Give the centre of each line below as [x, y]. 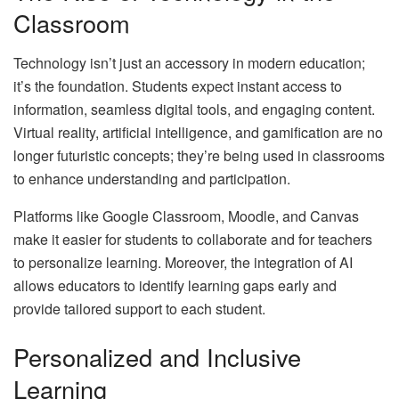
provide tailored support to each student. [139, 308]
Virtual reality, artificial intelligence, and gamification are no [198, 132]
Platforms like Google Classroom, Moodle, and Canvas [186, 216]
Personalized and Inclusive [157, 356]
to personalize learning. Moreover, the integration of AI [183, 262]
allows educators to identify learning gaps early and [175, 285]
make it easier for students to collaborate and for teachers [193, 239]
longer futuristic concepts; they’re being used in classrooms [199, 155]
